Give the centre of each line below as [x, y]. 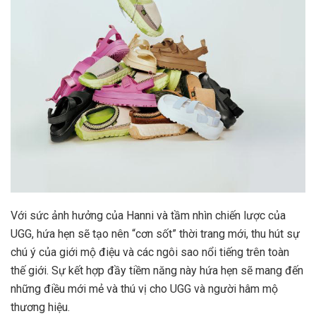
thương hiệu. [40, 308]
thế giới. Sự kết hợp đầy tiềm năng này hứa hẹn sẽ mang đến [157, 271]
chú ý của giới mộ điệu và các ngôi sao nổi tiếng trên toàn [150, 253]
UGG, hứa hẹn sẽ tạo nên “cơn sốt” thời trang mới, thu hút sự [155, 234]
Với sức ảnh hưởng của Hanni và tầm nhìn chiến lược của [148, 216]
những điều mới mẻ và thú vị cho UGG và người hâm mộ [144, 289]
